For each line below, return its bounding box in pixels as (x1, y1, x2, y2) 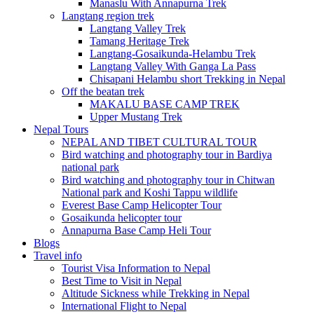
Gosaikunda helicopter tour (62, 212, 182, 224)
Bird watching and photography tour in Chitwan (62, 174, 275, 186)
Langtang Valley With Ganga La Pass (90, 60, 256, 72)
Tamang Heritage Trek (90, 35, 189, 47)
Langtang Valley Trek (90, 22, 186, 34)
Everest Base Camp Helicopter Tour (62, 199, 221, 211)
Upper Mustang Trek (90, 111, 182, 123)
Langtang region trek (62, 10, 154, 22)
